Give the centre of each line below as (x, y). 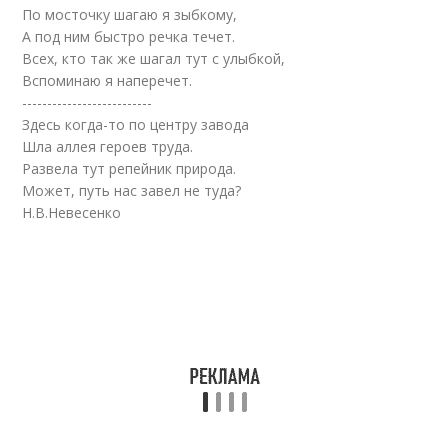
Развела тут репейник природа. (129, 168)
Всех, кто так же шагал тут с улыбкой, (154, 58)
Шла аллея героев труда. (108, 146)
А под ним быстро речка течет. (129, 36)
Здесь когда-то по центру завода (136, 124)
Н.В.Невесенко (72, 212)
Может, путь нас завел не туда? (132, 190)
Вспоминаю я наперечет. (107, 80)
